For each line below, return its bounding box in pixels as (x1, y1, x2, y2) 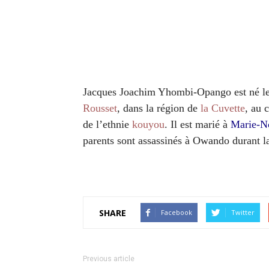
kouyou (132, 118, 165, 130)
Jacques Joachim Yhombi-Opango (83, 86, 234, 98)
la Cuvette (201, 102, 245, 114)
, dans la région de (117, 102, 201, 114)
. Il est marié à (165, 118, 231, 130)
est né (234, 86, 259, 98)
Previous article (83, 255, 134, 263)
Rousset (83, 102, 117, 114)
